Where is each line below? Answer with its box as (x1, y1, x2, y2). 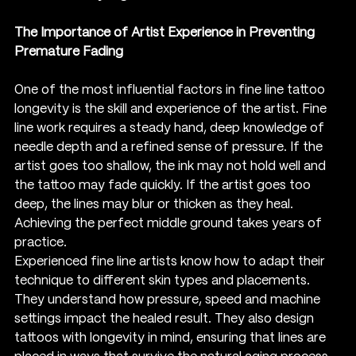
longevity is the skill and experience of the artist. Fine (14, 103, 330, 115)
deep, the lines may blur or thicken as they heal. (14, 198, 296, 211)
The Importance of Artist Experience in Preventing (14, 26, 318, 39)
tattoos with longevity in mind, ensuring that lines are (14, 331, 329, 344)
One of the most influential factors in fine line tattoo (14, 83, 328, 96)
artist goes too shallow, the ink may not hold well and (14, 160, 329, 172)
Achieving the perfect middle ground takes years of (14, 217, 325, 230)
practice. (14, 236, 67, 249)
